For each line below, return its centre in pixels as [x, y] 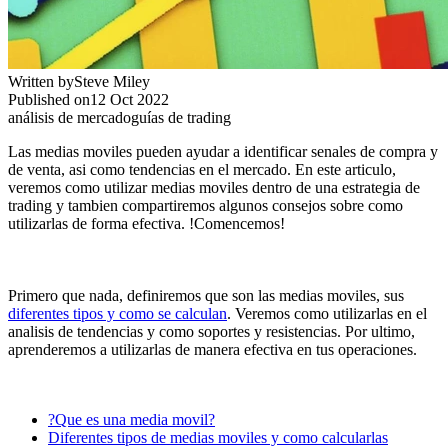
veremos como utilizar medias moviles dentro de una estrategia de [214, 188]
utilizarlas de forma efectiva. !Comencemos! [146, 224]
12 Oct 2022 [129, 100]
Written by [41, 82]
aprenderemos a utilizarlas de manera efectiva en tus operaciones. [212, 350]
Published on [49, 100]
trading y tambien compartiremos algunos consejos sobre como [205, 206]
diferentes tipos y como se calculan [117, 314]
